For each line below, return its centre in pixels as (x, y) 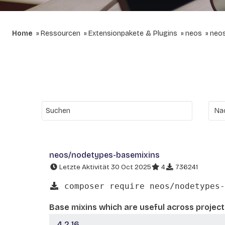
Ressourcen (61, 33)
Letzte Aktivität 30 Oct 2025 (104, 167)
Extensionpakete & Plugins (133, 33)
